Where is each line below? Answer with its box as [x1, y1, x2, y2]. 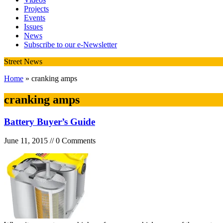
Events [24, 13, 45, 22]
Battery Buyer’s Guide [4, 116, 95, 127]
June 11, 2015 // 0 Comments [4, 136, 96, 145]
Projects [24, 4, 49, 13]
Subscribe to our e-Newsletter [24, 40, 117, 49]
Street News [4, 57, 42, 66]
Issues [24, 22, 43, 31]
